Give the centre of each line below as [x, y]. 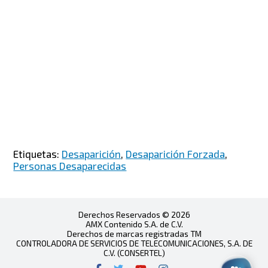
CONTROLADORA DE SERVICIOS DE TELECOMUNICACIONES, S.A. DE [134, 243]
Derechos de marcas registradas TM [134, 234]
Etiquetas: [38, 154]
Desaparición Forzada [176, 154]
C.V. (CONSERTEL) [134, 253]
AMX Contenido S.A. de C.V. [134, 224]
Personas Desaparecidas [70, 166]
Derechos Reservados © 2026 [134, 215]
